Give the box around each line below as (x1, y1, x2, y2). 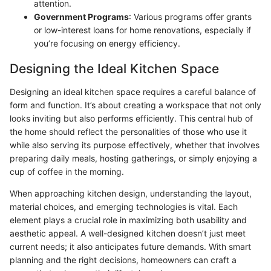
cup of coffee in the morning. (10, 166, 124, 177)
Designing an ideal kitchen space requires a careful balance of (10, 86, 256, 97)
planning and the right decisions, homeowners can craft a (10, 254, 237, 265)
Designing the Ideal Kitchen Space (10, 61, 219, 77)
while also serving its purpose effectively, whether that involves (10, 139, 260, 150)
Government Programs (34, 11, 129, 22)
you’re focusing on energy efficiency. (34, 38, 180, 49)
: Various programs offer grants (129, 11, 252, 22)
